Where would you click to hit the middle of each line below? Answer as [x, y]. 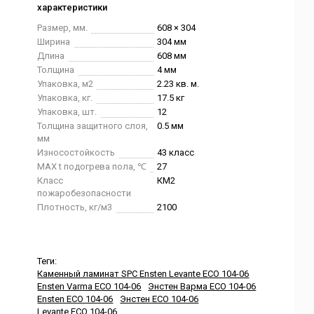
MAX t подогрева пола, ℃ [92, 166]
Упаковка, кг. [65, 98]
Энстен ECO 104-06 [159, 299]
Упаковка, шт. [67, 112]
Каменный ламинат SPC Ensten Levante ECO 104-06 [143, 274]
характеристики [73, 7]
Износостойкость [76, 152]
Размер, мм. [63, 28]
